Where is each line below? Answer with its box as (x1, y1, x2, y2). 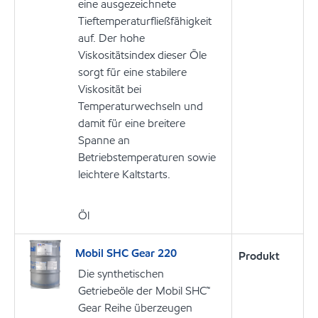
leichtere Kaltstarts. (78, 166, 170, 182)
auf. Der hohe (78, 30, 145, 45)
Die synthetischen (78, 265, 164, 281)
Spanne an (78, 132, 130, 148)
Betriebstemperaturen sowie (78, 149, 216, 165)
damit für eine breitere (78, 115, 185, 131)
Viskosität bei (78, 81, 141, 97)
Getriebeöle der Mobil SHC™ (78, 283, 210, 298)
